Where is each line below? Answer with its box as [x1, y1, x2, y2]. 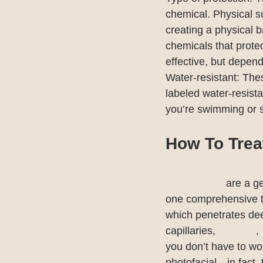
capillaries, [166, 225, 218, 237]
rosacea [218, 225, 256, 237]
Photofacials [166, 177, 223, 190]
